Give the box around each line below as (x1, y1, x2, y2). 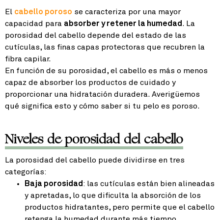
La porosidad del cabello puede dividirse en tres (5, 156, 185, 165)
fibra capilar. (5, 55, 51, 63)
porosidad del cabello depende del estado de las (5, 31, 186, 40)
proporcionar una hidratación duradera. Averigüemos (5, 90, 200, 99)
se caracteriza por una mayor (72, 8, 181, 16)
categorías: (5, 168, 47, 176)
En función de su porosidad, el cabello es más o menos (5, 67, 208, 75)
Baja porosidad (25, 180, 83, 188)
